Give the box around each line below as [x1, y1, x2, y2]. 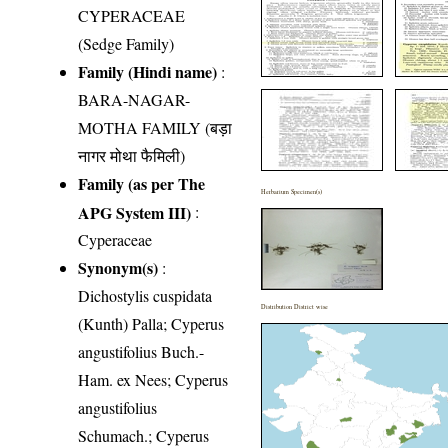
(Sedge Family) [78, 33, 175, 55]
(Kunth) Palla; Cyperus [78, 313, 225, 335]
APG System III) [78, 201, 192, 223]
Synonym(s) [78, 256, 159, 280]
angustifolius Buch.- [78, 341, 205, 363]
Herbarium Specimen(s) [261, 187, 323, 197]
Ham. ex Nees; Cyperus [78, 369, 229, 391]
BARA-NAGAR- [78, 89, 191, 111]
